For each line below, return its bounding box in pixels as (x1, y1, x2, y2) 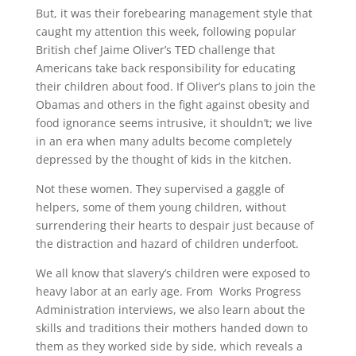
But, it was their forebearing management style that (35, 6, 312, 21)
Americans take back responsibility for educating (35, 60, 296, 76)
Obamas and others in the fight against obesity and (35, 97, 310, 113)
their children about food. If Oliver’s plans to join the (35, 79, 315, 95)
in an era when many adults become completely (35, 133, 292, 149)
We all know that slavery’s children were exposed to (35, 265, 310, 281)
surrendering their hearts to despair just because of (35, 218, 314, 234)
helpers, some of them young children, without (35, 199, 286, 215)
